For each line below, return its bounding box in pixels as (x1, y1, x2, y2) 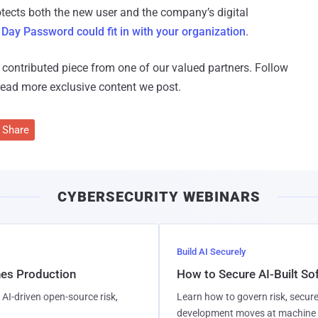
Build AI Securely (177, 246, 246, 258)
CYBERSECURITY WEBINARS (57, 188, 261, 206)
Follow (252, 61, 288, 75)
